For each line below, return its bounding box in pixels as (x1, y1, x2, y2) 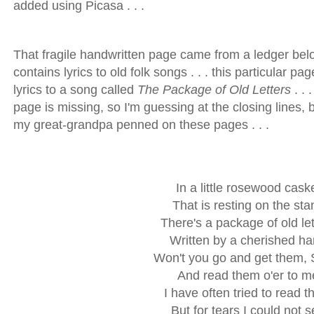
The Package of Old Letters (137, 83, 291, 97)
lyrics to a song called (13, 83, 137, 97)
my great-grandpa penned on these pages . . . (13, 118, 269, 132)
